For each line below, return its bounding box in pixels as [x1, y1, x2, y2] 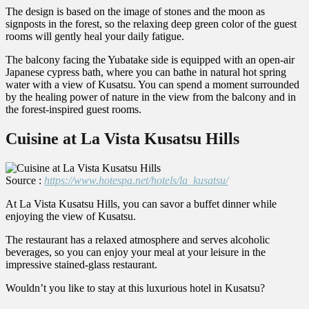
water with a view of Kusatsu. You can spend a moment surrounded [6, 78, 299, 90]
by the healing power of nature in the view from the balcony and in [6, 90, 296, 103]
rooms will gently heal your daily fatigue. [6, 30, 184, 42]
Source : [6, 174, 44, 186]
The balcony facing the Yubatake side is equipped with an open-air [6, 53, 295, 66]
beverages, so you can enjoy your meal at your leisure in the [6, 246, 266, 258]
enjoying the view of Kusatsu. [6, 210, 136, 222]
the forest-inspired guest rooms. [6, 103, 141, 115]
